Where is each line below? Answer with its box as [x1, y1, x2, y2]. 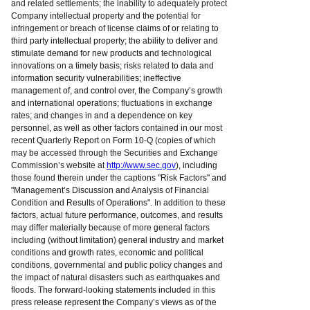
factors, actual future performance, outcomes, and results [11, 210, 223, 220]
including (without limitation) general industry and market [11, 235, 224, 245]
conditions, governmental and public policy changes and [11, 260, 223, 270]
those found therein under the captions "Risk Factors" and [11, 173, 226, 183]
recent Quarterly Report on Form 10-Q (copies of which [11, 136, 216, 145]
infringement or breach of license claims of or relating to [11, 24, 219, 33]
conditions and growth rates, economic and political [11, 248, 203, 257]
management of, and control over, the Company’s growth [11, 86, 223, 95]
